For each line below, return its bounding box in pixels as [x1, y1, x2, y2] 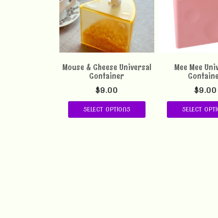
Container [89, 70, 125, 82]
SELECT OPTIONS [83, 105, 130, 113]
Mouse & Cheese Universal [62, 61, 151, 73]
